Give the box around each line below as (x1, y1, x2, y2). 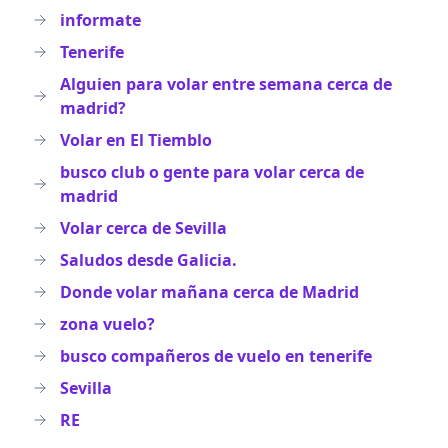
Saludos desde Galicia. (60, 249, 237, 271)
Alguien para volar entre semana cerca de (60, 73, 392, 95)
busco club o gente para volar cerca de (60, 161, 364, 183)
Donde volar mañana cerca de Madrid (60, 281, 359, 303)
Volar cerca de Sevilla (60, 217, 227, 239)
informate (60, 9, 141, 31)
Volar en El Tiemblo (60, 129, 212, 151)
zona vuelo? (60, 313, 155, 335)
